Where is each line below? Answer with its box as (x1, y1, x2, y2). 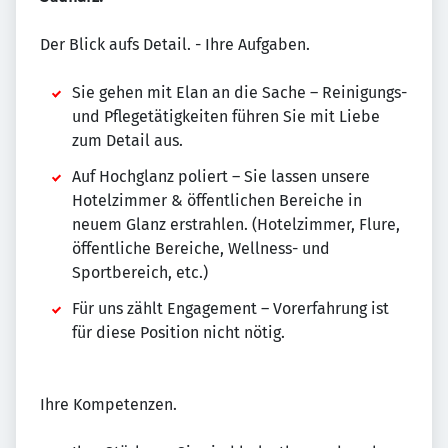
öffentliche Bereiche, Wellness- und (72, 239, 330, 258)
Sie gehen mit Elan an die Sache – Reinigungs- (72, 83, 407, 102)
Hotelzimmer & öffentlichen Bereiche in (72, 191, 362, 210)
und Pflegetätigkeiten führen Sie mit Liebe (72, 107, 380, 126)
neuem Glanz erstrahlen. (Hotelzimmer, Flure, (72, 215, 400, 234)
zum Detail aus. (72, 131, 183, 150)
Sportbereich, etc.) (72, 263, 208, 282)
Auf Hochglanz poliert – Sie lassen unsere (72, 167, 370, 186)
